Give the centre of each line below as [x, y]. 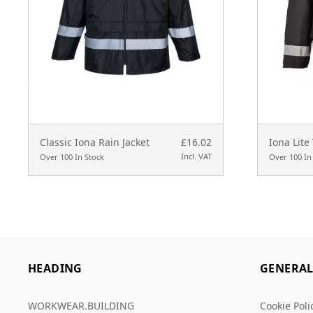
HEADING [55, 269]
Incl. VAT [196, 156]
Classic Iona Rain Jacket [95, 143]
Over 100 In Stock [72, 157]
